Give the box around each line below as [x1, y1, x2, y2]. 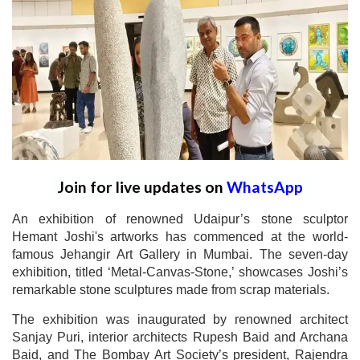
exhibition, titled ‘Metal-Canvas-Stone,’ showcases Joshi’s [12, 264, 348, 279]
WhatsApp [226, 177, 303, 196]
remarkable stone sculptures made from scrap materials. [12, 282, 329, 297]
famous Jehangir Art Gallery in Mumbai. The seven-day [12, 247, 348, 261]
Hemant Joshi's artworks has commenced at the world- [12, 229, 348, 243]
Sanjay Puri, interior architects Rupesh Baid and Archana [12, 329, 348, 344]
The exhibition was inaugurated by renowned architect [12, 312, 348, 326]
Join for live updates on [57, 177, 227, 196]
